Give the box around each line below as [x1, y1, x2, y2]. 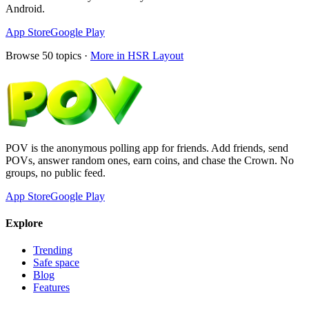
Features [33, 281, 70, 294]
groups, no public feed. [6, 166, 106, 179]
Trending [33, 244, 72, 257]
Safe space [33, 257, 79, 269]
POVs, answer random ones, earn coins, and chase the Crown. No [6, 154, 294, 166]
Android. [6, 2, 45, 14]
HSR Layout [128, 49, 183, 61]
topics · [53, 49, 88, 61]
